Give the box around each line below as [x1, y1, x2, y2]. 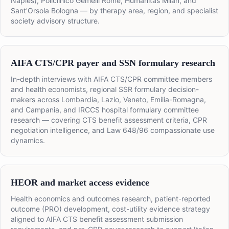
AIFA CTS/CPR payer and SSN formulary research [11, 58, 215, 68]
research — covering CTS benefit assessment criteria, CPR [11, 116, 207, 125]
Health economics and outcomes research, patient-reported [11, 194, 211, 203]
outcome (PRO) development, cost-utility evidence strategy [11, 204, 210, 214]
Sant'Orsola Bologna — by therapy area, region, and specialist [11, 6, 218, 15]
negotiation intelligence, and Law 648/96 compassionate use [11, 126, 215, 135]
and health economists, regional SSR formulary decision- [11, 85, 199, 94]
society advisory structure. [11, 16, 100, 26]
